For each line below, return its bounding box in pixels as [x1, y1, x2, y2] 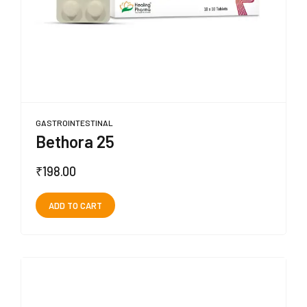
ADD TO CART [48, 199, 102, 211]
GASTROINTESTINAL [36, 117, 113, 127]
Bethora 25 [36, 131, 114, 151]
